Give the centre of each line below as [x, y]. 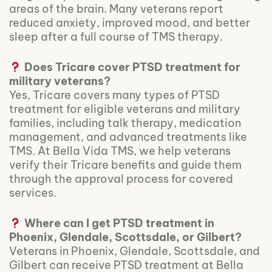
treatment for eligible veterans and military [125, 109]
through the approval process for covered [121, 179]
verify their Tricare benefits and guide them [125, 165]
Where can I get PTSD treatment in [119, 223]
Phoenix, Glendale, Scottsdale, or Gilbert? [125, 237]
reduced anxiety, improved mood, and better [130, 23]
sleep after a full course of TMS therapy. [116, 37]
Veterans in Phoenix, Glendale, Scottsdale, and [134, 251]
